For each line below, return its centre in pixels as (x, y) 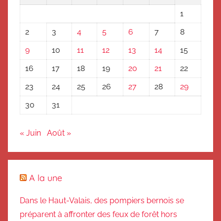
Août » (59, 133)
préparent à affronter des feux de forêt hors (98, 214)
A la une (46, 178)
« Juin (30, 133)
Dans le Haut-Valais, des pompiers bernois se (102, 200)
